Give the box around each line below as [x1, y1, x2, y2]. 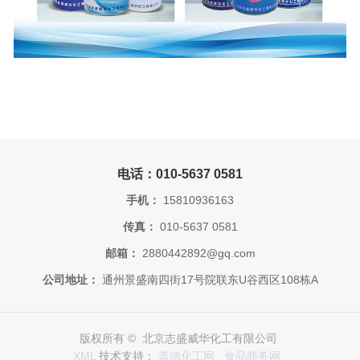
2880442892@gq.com [138, 247, 256, 260]
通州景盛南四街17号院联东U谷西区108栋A [98, 273, 318, 286]
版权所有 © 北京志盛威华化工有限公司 [80, 333, 280, 346]
